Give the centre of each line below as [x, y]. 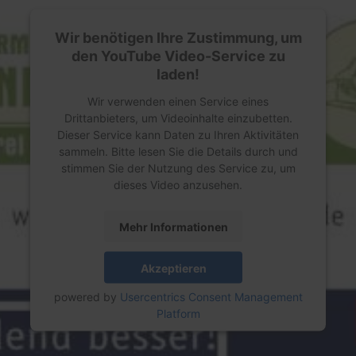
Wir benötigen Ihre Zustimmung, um [178, 37]
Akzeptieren [173, 268]
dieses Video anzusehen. [178, 184]
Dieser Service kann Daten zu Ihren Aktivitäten [178, 134]
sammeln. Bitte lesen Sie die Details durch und [178, 151]
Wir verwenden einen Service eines [178, 101]
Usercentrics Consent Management [211, 296]
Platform [178, 313]
